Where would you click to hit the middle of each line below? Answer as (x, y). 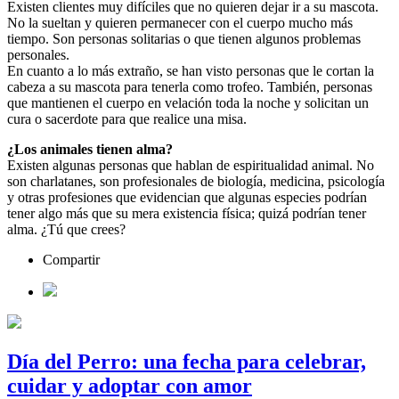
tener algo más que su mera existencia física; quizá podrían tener (187, 213)
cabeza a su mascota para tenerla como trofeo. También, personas (190, 86)
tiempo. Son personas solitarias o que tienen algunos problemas (184, 38)
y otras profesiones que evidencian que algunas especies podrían (187, 197)
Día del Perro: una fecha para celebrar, (187, 361)
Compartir (71, 259)
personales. (38, 54)
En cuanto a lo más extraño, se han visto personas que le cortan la (191, 70)
